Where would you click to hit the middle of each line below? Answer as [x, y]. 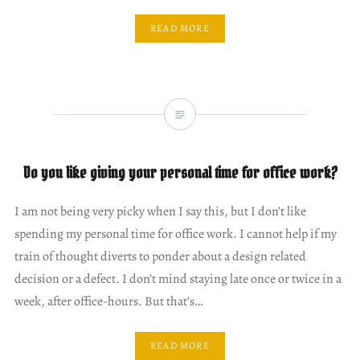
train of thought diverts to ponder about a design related [160, 256]
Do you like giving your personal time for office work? [180, 172]
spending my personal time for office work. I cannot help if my [175, 233]
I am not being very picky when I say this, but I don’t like [160, 211]
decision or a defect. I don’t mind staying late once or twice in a [178, 278]
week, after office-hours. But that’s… [108, 301]
